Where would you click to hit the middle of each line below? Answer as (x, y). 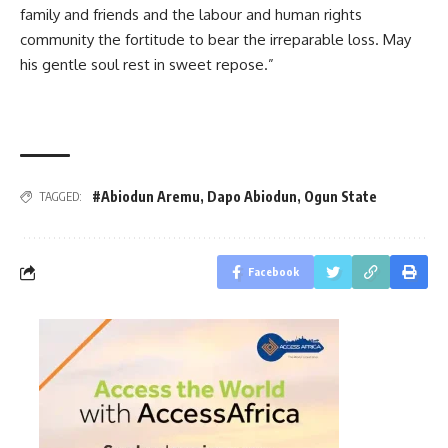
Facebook (273, 272)
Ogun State (340, 197)
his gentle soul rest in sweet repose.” (147, 64)
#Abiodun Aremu (146, 197)
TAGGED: (60, 197)
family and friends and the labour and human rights (191, 14)
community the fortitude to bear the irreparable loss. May (215, 39)
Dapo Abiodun (252, 197)
